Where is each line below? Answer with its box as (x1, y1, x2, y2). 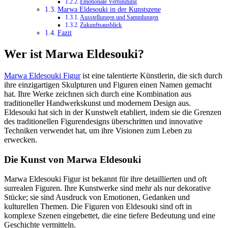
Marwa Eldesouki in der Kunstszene (57, 6, 161, 14)
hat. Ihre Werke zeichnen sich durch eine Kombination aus (4, 90, 191, 98)
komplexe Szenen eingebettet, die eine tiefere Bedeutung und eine (4, 211, 215, 220)
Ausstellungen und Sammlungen (80, 14, 159, 21)
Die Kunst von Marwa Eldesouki (4, 154, 141, 165)
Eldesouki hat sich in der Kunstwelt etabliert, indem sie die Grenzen (4, 108, 221, 117)
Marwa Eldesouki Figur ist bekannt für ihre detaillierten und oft (4, 175, 207, 184)
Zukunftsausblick (80, 21, 122, 29)
